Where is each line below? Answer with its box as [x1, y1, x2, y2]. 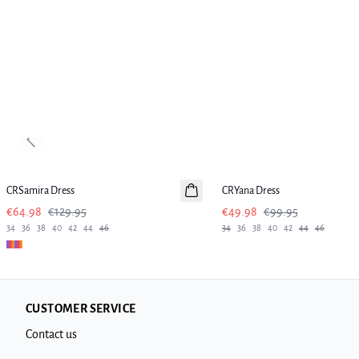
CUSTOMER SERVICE [26, 302, 136, 315]
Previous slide [30, 140, 93, 152]
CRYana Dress [221, 185, 280, 196]
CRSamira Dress [6, 185, 75, 196]
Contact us [26, 328, 77, 341]
